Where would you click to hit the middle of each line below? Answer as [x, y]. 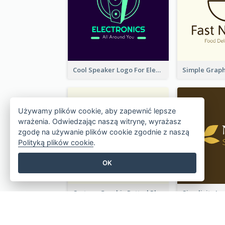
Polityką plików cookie [56, 143]
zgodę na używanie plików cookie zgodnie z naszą [104, 132]
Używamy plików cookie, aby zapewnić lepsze [97, 111]
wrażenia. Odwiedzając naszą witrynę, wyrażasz [100, 122]
